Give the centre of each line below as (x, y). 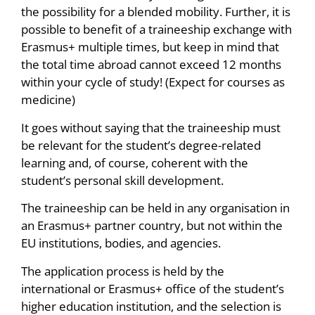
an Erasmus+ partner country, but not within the (152, 226)
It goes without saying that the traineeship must (151, 127)
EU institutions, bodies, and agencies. (121, 243)
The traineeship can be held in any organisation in (155, 208)
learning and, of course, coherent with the (135, 162)
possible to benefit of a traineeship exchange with (156, 30)
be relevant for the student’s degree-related (141, 145)
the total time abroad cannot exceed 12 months (151, 65)
